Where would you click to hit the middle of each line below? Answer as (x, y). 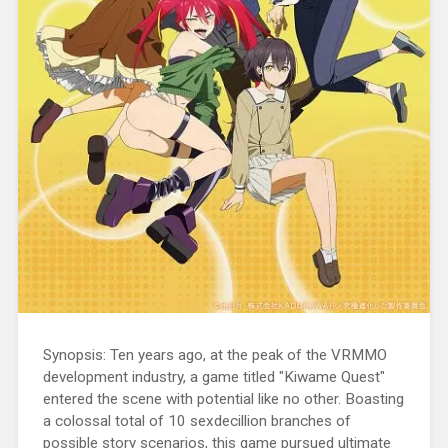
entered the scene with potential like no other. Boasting (223, 398)
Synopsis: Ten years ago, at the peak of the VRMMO (214, 354)
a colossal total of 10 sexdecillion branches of (196, 420)
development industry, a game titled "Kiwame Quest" (213, 376)
